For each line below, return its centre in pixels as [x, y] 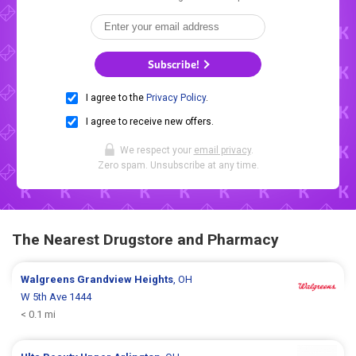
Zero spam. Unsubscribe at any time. [178, 166]
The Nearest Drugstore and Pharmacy [145, 240]
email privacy [222, 151]
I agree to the [116, 98]
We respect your [157, 151]
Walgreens [49, 280]
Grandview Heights [126, 280]
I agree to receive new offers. [150, 122]
